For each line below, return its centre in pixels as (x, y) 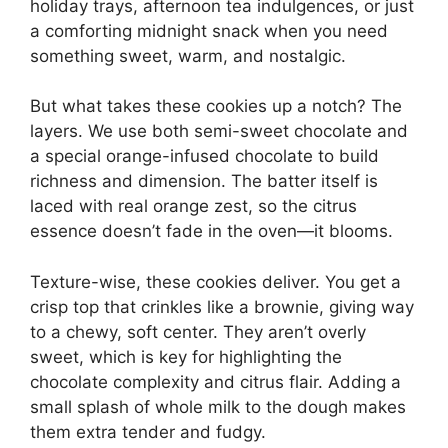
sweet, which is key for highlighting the (186, 356)
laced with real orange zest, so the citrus (193, 206)
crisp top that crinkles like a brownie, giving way (222, 306)
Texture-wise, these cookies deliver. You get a (215, 281)
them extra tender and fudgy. (148, 431)
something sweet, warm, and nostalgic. (188, 55)
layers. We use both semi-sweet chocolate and (219, 131)
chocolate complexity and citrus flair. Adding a (215, 381)
